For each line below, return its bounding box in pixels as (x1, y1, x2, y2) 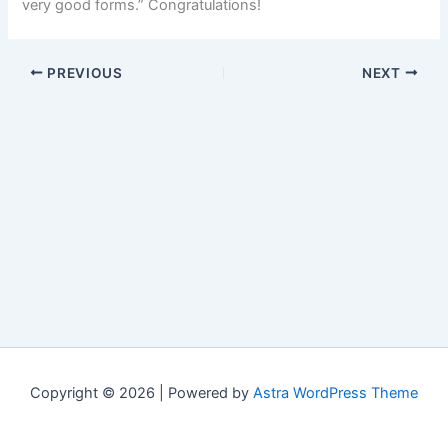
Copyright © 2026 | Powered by (30, 384, 253, 402)
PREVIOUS (43, 64, 123, 81)
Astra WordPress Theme (253, 384, 418, 402)
